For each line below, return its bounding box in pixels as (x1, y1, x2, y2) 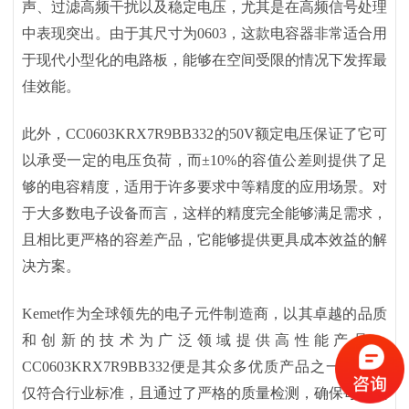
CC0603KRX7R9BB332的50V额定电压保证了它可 (66, 125, 388, 142)
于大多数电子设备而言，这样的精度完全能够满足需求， (21, 204, 388, 221)
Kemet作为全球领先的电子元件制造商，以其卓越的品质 (21, 306, 388, 322)
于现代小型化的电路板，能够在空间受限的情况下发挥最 (21, 51, 388, 68)
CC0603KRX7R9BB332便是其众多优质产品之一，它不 (21, 359, 388, 375)
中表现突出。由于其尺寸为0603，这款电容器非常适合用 (21, 25, 388, 41)
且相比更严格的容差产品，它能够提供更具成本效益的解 (21, 231, 388, 247)
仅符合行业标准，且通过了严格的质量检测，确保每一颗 (21, 385, 388, 402)
